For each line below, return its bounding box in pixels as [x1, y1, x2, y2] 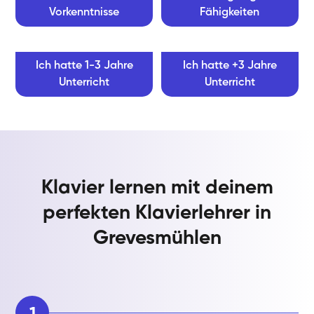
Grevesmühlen [93, 228, 221, 249]
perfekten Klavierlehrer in [43, 203, 271, 224]
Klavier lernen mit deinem [41, 178, 273, 198]
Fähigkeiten [200, 7, 260, 19]
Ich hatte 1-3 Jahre [35, 60, 133, 72]
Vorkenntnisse [49, 7, 120, 19]
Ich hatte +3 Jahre [182, 60, 277, 72]
